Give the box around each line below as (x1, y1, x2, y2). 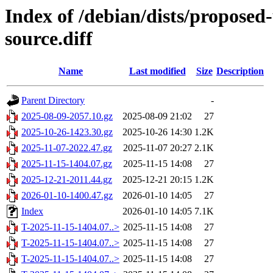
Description (216, 66, 264, 77)
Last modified (129, 66, 186, 77)
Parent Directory (21, 95, 85, 106)
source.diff (5, 27, 93, 49)
